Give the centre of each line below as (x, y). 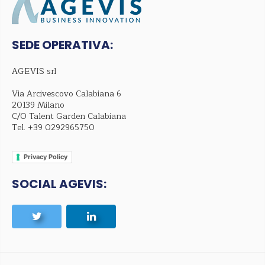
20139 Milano (38, 105)
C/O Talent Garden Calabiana (69, 117)
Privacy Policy (46, 157)
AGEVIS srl (34, 72)
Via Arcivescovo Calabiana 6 (67, 94)
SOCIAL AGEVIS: (59, 184)
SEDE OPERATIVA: (62, 45)
